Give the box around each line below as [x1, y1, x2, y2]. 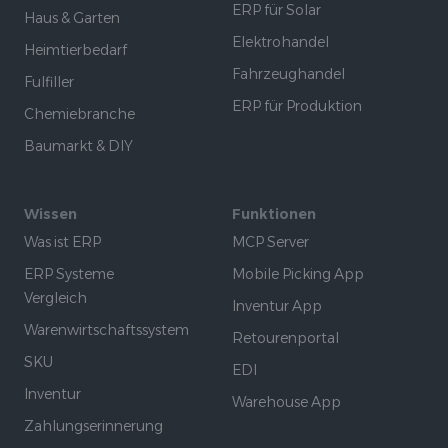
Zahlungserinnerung [24, 417, 163, 436]
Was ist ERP [24, 233, 101, 252]
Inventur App [232, 297, 322, 316]
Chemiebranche [24, 105, 135, 124]
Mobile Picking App [232, 265, 364, 284]
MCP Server [232, 233, 309, 252]
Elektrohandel [232, 33, 329, 52]
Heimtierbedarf [24, 41, 127, 60]
